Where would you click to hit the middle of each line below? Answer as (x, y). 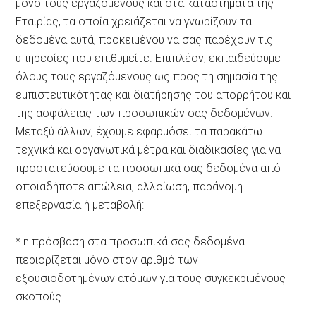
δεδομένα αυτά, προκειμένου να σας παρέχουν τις (145, 39)
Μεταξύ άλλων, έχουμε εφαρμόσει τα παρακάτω (139, 131)
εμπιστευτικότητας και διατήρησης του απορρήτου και (153, 95)
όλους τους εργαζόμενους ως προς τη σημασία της (147, 76)
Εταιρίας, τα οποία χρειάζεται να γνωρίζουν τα (134, 21)
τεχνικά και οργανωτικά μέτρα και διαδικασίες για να (148, 150)
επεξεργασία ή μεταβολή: (80, 205)
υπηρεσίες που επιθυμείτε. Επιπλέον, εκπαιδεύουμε (148, 58)
